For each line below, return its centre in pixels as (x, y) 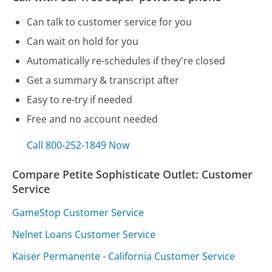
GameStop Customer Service (78, 212)
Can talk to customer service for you (110, 22)
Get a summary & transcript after (103, 80)
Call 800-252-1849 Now (78, 145)
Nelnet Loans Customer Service (84, 234)
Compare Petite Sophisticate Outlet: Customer (133, 175)
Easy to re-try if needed (80, 99)
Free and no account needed (93, 119)
